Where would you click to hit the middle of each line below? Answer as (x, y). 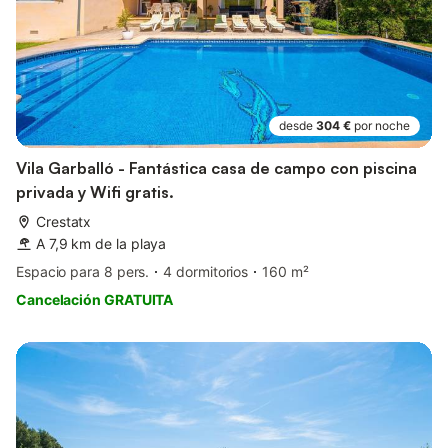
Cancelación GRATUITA (95, 299)
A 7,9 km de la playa (101, 243)
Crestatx (64, 221)
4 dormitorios (206, 271)
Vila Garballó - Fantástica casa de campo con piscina (216, 167)
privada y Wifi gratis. (95, 191)
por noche (382, 125)
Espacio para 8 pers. (83, 271)
